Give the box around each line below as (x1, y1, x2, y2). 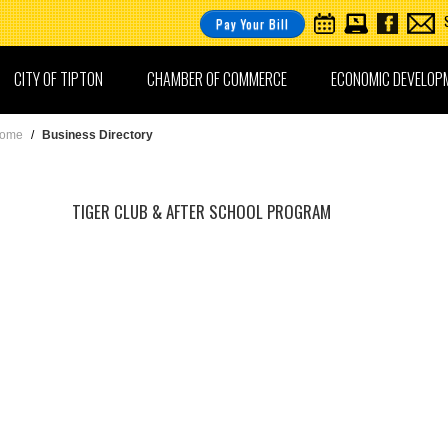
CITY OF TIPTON (14, 67, 103, 91)
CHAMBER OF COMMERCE (147, 67, 287, 91)
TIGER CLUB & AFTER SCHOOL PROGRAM (72, 199, 331, 224)
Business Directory (42, 128, 153, 142)
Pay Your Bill (216, 15, 289, 32)
